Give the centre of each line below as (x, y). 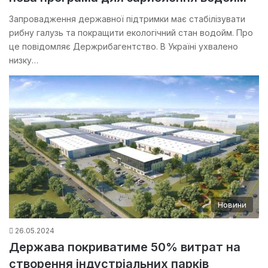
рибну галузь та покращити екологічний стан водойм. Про (131, 33)
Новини (232, 204)
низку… (24, 60)
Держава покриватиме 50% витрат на (125, 247)
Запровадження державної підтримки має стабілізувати (127, 19)
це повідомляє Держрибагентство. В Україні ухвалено (124, 47)
